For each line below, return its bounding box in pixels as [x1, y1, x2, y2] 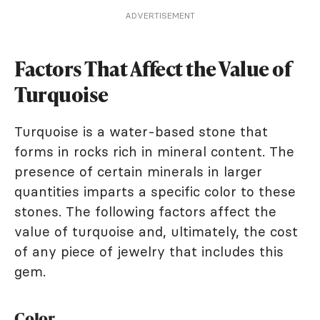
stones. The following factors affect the [14, 203, 276, 220]
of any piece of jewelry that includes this [14, 243, 284, 260]
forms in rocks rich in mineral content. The [14, 143, 294, 160]
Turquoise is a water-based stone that [14, 123, 268, 140]
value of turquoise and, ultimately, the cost [14, 223, 298, 240]
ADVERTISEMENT [125, 10, 195, 21]
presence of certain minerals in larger [14, 163, 262, 180]
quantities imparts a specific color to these [14, 183, 296, 200]
